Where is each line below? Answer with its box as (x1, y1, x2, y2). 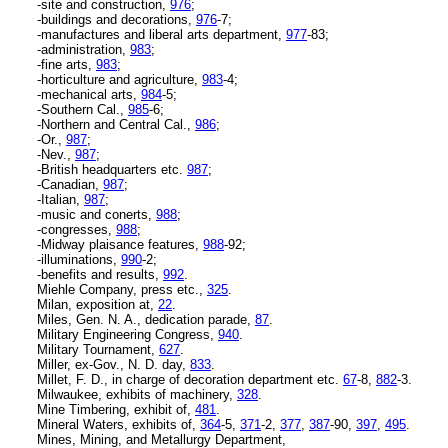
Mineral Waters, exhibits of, (37, 416, 200, 432)
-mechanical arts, (37, 86, 141, 102)
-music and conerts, (37, 206, 156, 222)
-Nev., (37, 146, 75, 162)
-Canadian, (37, 176, 103, 192)
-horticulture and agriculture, (37, 71, 202, 87)
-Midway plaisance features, (37, 236, 203, 252)
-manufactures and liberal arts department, (37, 26, 286, 42)
